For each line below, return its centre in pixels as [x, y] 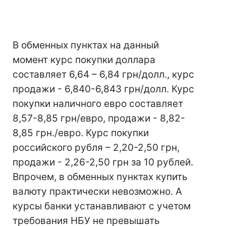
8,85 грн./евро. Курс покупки [81, 133]
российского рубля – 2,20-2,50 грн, [96, 148]
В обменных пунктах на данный [86, 45]
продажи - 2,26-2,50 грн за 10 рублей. [103, 162]
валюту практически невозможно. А [97, 191]
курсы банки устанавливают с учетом [102, 206]
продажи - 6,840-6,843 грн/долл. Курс [103, 89]
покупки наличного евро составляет [98, 104]
